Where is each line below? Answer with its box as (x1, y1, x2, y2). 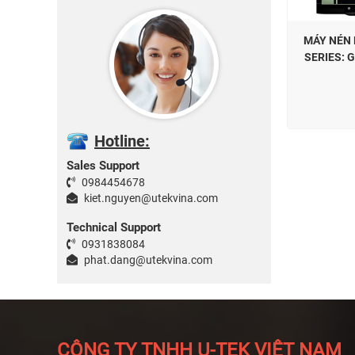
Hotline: (94, 132, 150, 151)
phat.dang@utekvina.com (82, 254, 212, 266)
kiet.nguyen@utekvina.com (82, 192, 218, 204)
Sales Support (67, 158, 139, 173)
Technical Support (67, 220, 161, 235)
